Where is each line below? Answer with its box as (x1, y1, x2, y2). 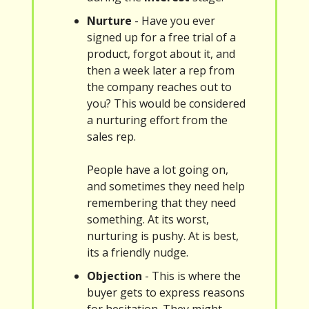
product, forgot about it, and (87, 46, 235, 62)
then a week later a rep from (87, 63, 235, 79)
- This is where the (142, 268, 241, 284)
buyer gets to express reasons (87, 285, 245, 301)
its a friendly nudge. (87, 245, 188, 261)
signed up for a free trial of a (87, 30, 236, 46)
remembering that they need (87, 195, 236, 211)
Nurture (87, 13, 132, 29)
